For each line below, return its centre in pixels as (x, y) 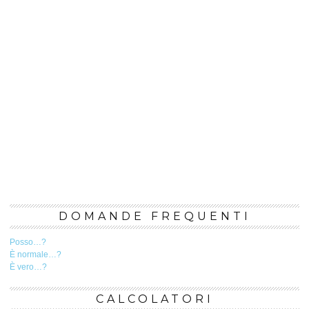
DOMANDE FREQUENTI (154, 216)
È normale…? (36, 255)
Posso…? (28, 242)
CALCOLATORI (154, 299)
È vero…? (28, 267)
